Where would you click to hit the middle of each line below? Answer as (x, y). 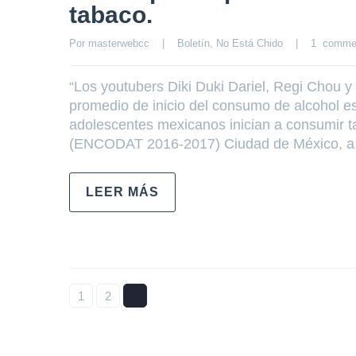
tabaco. (111, 15)
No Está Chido (250, 43)
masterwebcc (119, 43)
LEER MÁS (122, 192)
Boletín (193, 43)
